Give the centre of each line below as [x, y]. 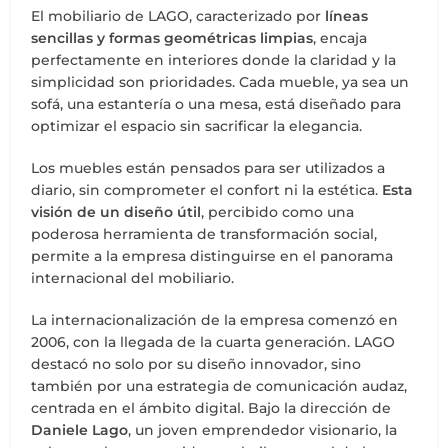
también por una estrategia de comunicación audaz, [219, 385]
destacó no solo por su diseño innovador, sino [196, 363]
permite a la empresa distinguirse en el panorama [212, 255]
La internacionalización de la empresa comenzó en [215, 319]
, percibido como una [278, 211]
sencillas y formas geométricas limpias [172, 37]
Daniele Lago [80, 429]
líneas [347, 15]
